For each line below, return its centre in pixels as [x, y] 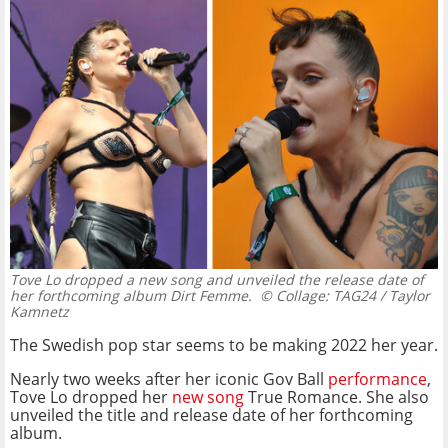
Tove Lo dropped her [91, 396]
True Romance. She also [336, 396]
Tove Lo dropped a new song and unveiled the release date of [217, 279]
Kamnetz [39, 311]
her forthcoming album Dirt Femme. [131, 295]
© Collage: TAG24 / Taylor [341, 295]
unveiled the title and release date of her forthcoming [211, 414]
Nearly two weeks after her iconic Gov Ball [169, 378]
